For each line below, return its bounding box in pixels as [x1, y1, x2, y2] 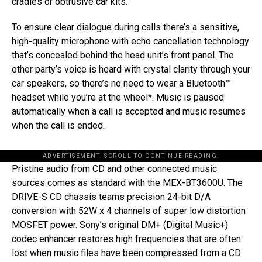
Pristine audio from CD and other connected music [12, 163, 217, 174]
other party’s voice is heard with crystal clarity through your [12, 63, 250, 75]
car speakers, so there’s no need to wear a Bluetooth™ [12, 77, 231, 89]
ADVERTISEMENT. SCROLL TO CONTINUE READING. [42, 152, 220, 159]
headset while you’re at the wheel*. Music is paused [12, 91, 224, 103]
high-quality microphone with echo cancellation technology [12, 35, 249, 47]
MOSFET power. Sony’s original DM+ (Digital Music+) [12, 219, 228, 230]
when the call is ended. [12, 119, 105, 131]
